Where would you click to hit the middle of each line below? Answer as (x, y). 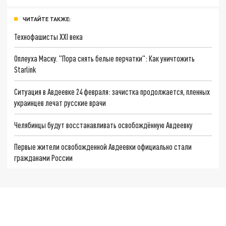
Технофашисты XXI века (49, 36)
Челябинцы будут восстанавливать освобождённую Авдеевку (104, 125)
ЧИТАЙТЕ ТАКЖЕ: (47, 19)
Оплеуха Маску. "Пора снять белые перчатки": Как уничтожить (105, 59)
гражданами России (44, 158)
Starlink (25, 70)
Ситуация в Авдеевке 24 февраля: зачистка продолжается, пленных (112, 91)
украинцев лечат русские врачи (60, 102)
